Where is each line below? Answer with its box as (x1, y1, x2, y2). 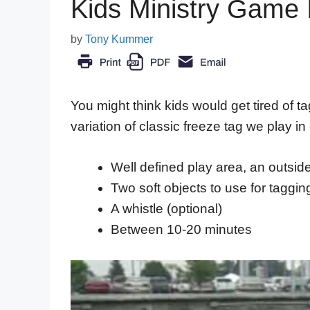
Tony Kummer (85, 33, 153, 46)
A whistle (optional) (110, 201, 222, 216)
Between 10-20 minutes (110, 221, 252, 237)
